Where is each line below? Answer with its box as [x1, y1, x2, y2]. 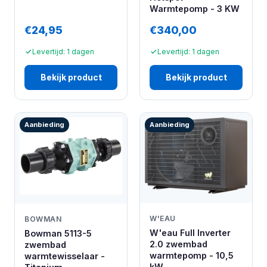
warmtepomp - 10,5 [150, 250, 234, 260]
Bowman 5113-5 [24, 228, 92, 238]
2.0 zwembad [150, 238, 207, 249]
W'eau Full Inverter [150, 227, 231, 238]
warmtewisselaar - [24, 250, 105, 261]
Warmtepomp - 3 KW [150, 3, 240, 14]
